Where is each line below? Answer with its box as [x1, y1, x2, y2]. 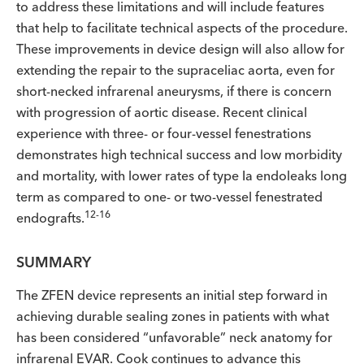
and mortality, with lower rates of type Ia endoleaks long [16, 167, 347, 184]
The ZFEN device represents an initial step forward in [16, 287, 327, 303]
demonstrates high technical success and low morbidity [16, 146, 342, 162]
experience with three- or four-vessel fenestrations [16, 125, 311, 141]
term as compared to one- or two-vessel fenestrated [16, 188, 323, 205]
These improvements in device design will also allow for [16, 41, 344, 57]
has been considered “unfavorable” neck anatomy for [16, 329, 332, 345]
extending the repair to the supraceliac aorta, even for [16, 62, 335, 78]
